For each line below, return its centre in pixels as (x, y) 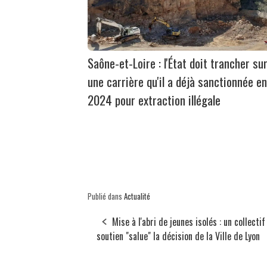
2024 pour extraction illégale (154, 100)
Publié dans (106, 196)
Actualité (137, 196)
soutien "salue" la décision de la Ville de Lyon (178, 236)
